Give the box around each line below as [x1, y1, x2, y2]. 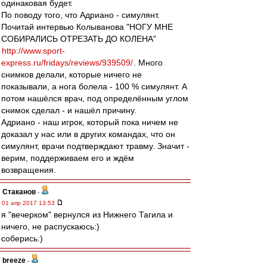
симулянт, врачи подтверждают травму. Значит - [1, 141, 190, 151]
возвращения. [1, 165, 56, 175]
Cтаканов [2, 188, 36, 196]
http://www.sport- [2, 46, 65, 55]
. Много [133, 58, 163, 67]
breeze [2, 256, 26, 265]
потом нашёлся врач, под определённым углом [1, 94, 188, 103]
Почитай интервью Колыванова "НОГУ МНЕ [1, 22, 173, 32]
